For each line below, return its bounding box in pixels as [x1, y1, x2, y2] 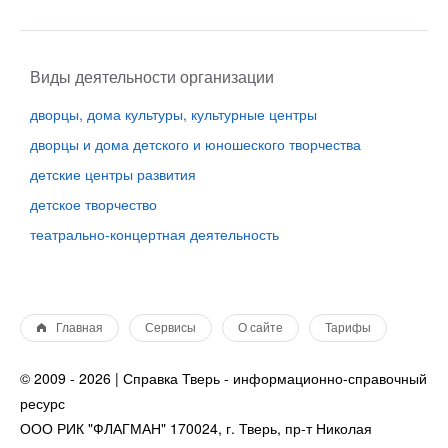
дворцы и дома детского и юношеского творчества [30, 134, 361, 154]
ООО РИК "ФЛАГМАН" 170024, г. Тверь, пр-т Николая [20, 418, 372, 438]
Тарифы [325, 321, 371, 335]
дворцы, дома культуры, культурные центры [30, 104, 317, 124]
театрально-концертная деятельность [30, 224, 279, 244]
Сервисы [145, 321, 196, 335]
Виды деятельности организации [30, 65, 274, 88]
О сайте [238, 321, 283, 335]
